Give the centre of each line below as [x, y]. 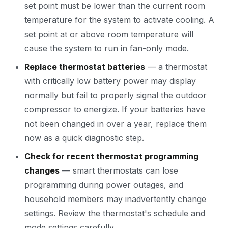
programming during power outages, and [104, 185]
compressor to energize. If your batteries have [115, 109]
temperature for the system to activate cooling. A [119, 20]
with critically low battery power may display [110, 81]
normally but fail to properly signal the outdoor [116, 95]
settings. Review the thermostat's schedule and [115, 213]
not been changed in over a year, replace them [116, 124]
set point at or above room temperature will [109, 34]
